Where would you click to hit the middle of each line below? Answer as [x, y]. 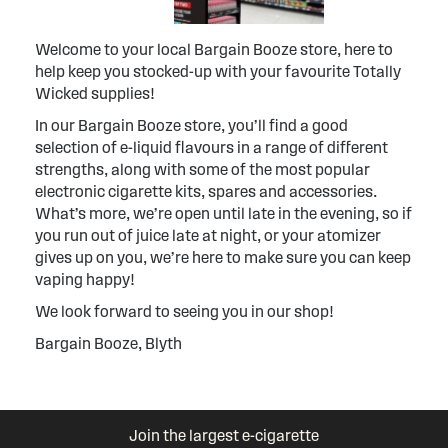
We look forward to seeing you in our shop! [184, 311]
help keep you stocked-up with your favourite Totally [218, 71]
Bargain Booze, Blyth [108, 343]
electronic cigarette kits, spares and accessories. [206, 191]
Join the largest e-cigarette [224, 435]
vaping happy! [85, 279]
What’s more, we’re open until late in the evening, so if [223, 213]
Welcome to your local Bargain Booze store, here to [214, 49]
